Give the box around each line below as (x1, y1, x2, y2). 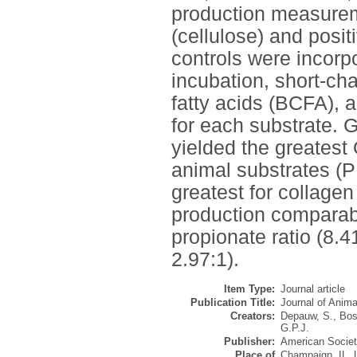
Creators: (230, 310, 275, 323)
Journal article (280, 283, 345, 296)
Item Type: (224, 283, 275, 296)
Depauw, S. (280, 310, 333, 323)
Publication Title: (190, 296, 275, 309)
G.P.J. (280, 322, 309, 335)
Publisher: (224, 335, 275, 348)
